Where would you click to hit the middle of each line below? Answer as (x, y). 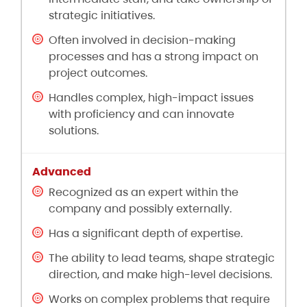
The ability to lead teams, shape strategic (162, 258)
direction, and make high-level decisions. (160, 275)
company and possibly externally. (140, 209)
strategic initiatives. (102, 16)
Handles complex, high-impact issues (151, 98)
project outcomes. (98, 73)
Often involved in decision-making (142, 40)
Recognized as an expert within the (144, 193)
